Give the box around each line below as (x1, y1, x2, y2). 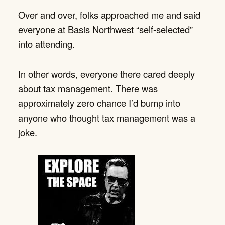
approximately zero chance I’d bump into (18, 96, 180, 110)
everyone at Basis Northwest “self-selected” (18, 22, 193, 36)
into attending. (18, 37, 75, 50)
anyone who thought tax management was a (18, 111, 195, 125)
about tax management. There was (18, 82, 158, 95)
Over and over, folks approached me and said (18, 8, 200, 21)
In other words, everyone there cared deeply (18, 67, 195, 81)
